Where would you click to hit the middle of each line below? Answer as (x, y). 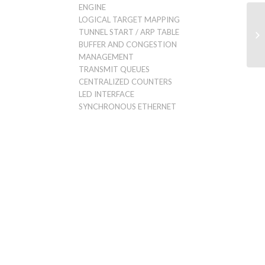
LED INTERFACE (106, 94)
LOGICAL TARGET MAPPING (129, 19)
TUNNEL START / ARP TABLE (129, 32)
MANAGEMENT (106, 56)
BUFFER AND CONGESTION (127, 44)
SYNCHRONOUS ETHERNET (127, 106)
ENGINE (92, 7)
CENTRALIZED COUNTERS (125, 81)
